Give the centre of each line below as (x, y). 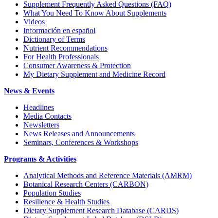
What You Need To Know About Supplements (95, 13)
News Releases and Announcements (79, 133)
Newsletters (41, 125)
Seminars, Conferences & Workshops (81, 142)
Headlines (39, 107)
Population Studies (52, 193)
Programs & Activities (40, 159)
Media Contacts (47, 116)
